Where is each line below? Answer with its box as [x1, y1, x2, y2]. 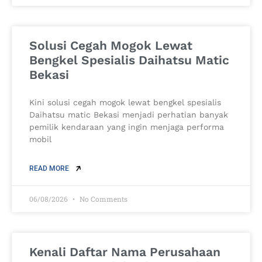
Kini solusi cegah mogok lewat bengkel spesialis [29, 98, 221, 108]
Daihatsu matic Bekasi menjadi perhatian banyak [29, 110, 228, 120]
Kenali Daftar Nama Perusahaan [29, 244, 220, 260]
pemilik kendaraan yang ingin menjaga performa [29, 122, 224, 132]
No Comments [78, 194, 127, 204]
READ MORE [29, 164, 71, 173]
